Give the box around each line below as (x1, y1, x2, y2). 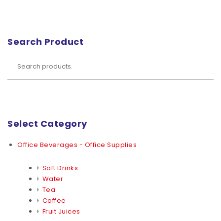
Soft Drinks (42, 163, 78, 173)
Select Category (7, 117, 87, 130)
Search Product (7, 36, 83, 48)
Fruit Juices (42, 206, 80, 216)
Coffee (42, 195, 66, 205)
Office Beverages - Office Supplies (17, 140, 137, 149)
